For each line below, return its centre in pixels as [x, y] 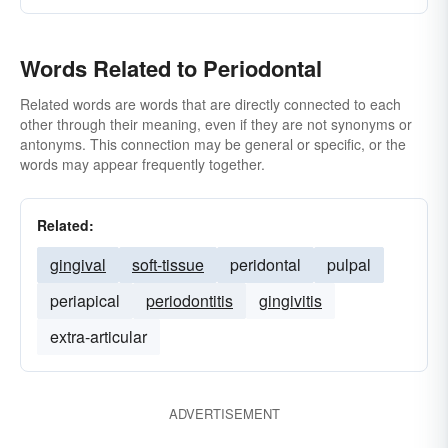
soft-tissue [168, 264]
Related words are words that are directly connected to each [210, 104]
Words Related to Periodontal [171, 68]
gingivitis [290, 300]
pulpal [349, 264]
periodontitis [189, 300]
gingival [78, 264]
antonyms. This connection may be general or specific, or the [213, 144]
